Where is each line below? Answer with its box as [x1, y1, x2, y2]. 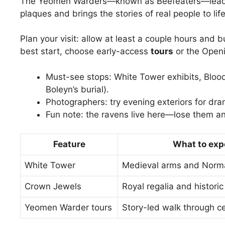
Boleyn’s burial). [46, 84, 109, 94]
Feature [53, 139, 85, 150]
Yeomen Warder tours [25, 202, 112, 213]
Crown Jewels [25, 181, 81, 192]
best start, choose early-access [20, 46, 151, 57]
